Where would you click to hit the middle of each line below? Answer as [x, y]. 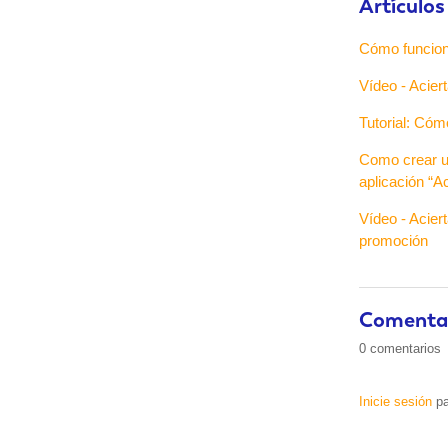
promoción [393, 241]
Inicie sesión [395, 402]
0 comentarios [400, 349]
